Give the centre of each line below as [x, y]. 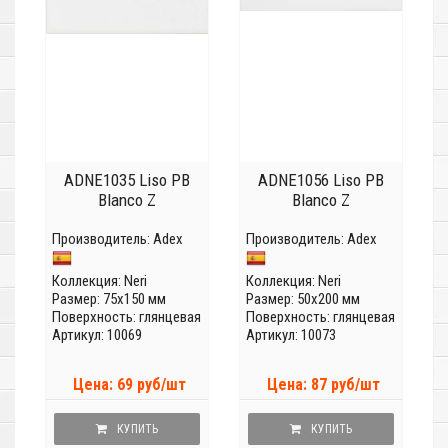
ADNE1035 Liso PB [127, 180]
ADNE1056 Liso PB [321, 180]
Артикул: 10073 [291, 335]
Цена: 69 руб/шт [129, 385]
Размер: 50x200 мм [303, 299]
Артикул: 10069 [97, 335]
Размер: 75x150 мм [109, 299]
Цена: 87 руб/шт [323, 385]
